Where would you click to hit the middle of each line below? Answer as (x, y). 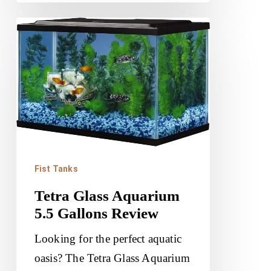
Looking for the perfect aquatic (108, 238)
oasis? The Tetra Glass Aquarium (112, 258)
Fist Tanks (56, 168)
